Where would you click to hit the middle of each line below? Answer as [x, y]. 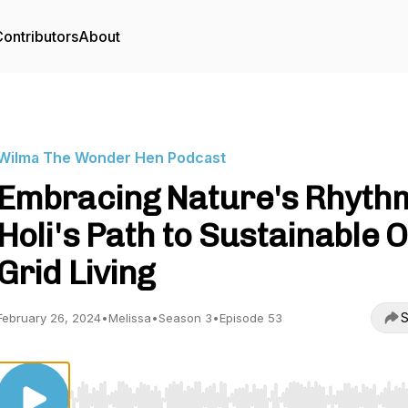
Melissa [130, 318]
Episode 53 [251, 318]
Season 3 [185, 318]
